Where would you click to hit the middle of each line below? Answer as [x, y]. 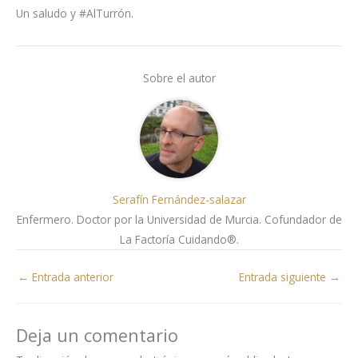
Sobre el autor [179, 78]
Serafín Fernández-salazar [179, 200]
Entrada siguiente [284, 276]
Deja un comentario [97, 336]
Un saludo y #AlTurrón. [75, 14]
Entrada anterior [71, 276]
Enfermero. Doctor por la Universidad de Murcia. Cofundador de [179, 220]
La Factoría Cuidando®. [179, 240]
